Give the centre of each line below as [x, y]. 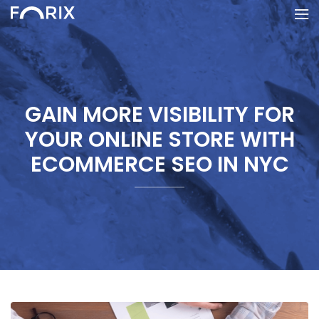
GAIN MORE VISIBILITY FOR [159, 114]
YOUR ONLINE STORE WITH [159, 139]
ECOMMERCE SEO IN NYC [159, 164]
